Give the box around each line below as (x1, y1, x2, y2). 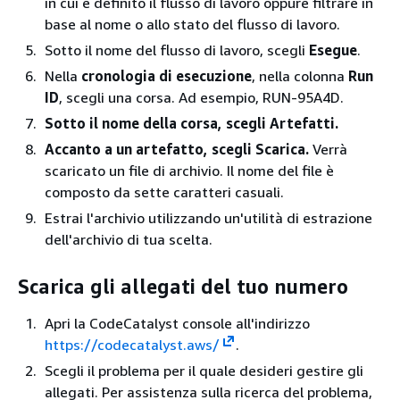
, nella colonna (252, 67, 348, 85)
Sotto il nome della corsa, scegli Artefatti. (45, 114, 338, 132)
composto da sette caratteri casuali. (45, 183, 284, 201)
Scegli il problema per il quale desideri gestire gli (45, 362, 363, 379)
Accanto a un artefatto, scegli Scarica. (45, 140, 309, 158)
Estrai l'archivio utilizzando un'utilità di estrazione (45, 209, 372, 227)
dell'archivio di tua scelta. (45, 230, 212, 248)
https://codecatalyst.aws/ (45, 336, 220, 354)
